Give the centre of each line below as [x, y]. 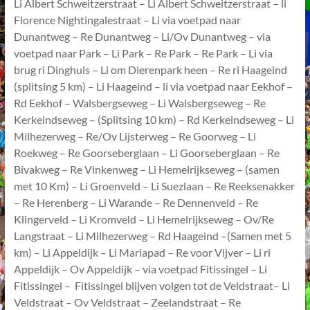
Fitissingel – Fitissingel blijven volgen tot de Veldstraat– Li [152, 285]
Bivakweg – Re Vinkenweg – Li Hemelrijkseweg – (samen [146, 169]
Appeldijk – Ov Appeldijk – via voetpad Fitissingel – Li [140, 269]
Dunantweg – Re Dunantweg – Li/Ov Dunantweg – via [142, 36]
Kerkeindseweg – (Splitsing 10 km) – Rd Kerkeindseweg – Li [154, 119]
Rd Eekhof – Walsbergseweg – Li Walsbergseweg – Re [139, 103]
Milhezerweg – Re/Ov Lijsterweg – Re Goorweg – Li [135, 136]
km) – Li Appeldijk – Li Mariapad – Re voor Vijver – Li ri [142, 252]
